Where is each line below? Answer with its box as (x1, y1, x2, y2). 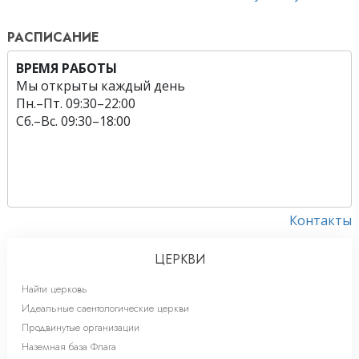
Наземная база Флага (22, 338, 116, 354)
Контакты (289, 211, 352, 229)
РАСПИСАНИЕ (7, 28, 99, 47)
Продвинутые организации (22, 319, 139, 335)
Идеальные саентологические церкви (22, 300, 189, 316)
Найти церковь (22, 280, 87, 296)
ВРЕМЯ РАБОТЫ (16, 59, 117, 78)
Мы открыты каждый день (16, 77, 185, 95)
